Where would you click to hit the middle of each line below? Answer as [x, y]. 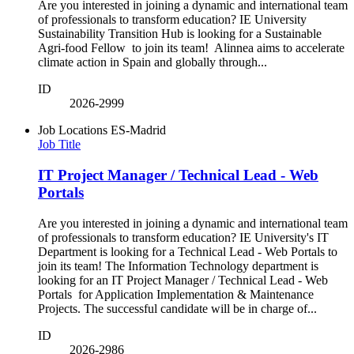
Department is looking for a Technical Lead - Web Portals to [188, 251]
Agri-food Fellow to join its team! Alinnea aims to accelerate [191, 48]
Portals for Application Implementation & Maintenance [176, 294]
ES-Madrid [138, 130]
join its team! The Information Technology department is [178, 265]
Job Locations [73, 130]
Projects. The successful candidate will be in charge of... [177, 308]
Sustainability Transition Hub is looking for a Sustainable [180, 34]
